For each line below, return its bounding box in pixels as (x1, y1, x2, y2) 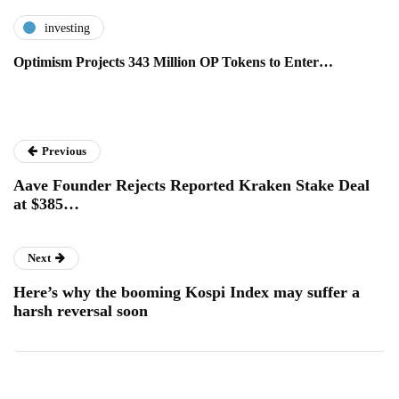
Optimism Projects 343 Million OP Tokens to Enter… (13, 54, 333, 70)
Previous (42, 144, 86, 159)
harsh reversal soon (13, 302, 148, 321)
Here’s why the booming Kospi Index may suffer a (13, 283, 360, 302)
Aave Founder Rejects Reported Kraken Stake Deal (13, 176, 370, 195)
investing (45, 20, 90, 35)
